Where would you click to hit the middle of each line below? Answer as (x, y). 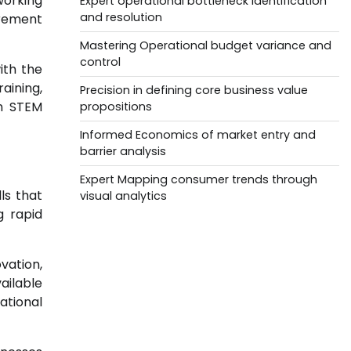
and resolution (121, 17)
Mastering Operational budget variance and (205, 45)
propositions (116, 107)
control (100, 62)
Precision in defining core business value (194, 90)
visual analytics (123, 196)
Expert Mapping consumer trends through (198, 179)
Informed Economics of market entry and (197, 135)
